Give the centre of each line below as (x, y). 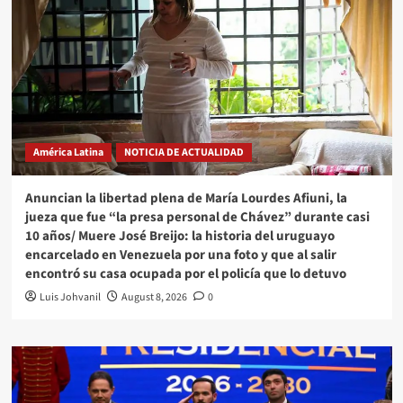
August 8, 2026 (154, 297)
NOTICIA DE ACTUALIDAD (184, 152)
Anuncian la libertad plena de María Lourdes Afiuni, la (186, 198)
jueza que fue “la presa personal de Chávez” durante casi (197, 217)
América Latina (68, 152)
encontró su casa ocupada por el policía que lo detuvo (185, 273)
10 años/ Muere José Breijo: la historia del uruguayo (179, 236)
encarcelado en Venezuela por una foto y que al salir (180, 255)
